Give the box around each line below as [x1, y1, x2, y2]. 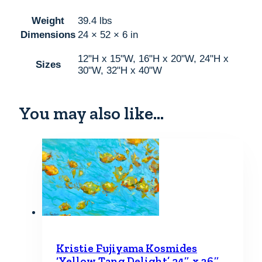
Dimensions [20, 29, 75, 41]
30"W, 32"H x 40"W [78, 65, 162, 77]
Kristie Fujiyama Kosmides [56, 241, 197, 255]
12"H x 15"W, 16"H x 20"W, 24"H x [78, 53, 229, 65]
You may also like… [19, 103, 164, 125]
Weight [32, 15, 64, 27]
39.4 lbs [78, 15, 112, 27]
